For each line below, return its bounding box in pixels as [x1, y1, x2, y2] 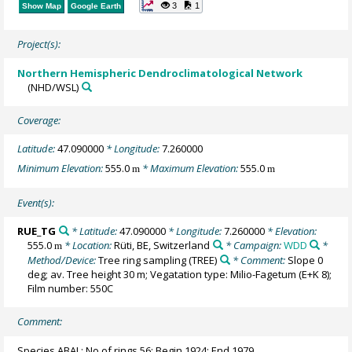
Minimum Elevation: [17, 160, 106, 175]
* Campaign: [222, 237, 284, 252]
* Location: [62, 237, 115, 252]
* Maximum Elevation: [140, 160, 241, 175]
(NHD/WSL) [27, 79, 79, 94]
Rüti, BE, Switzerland [114, 237, 211, 252]
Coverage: [17, 113, 61, 128]
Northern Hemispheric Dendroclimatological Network [17, 65, 303, 80]
